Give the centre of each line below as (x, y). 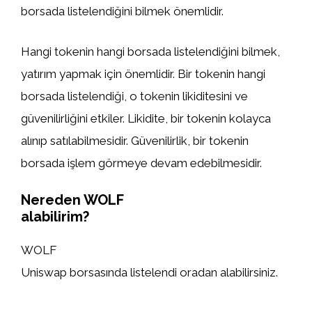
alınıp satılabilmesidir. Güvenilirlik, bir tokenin (135, 140)
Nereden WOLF (72, 200)
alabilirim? (55, 217)
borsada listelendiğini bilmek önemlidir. (122, 11)
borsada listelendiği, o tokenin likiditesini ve (134, 96)
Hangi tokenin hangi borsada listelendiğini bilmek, (150, 51)
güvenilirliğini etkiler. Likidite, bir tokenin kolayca (146, 118)
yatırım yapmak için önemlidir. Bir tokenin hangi (143, 73)
